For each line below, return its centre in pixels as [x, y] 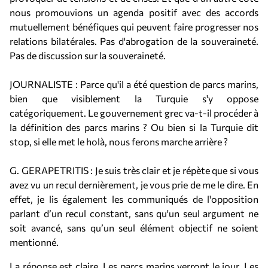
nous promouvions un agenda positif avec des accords [134, 12]
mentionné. [34, 242]
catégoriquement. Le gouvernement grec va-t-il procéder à [134, 113]
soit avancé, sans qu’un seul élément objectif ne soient [134, 228]
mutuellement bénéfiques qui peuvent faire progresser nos [134, 27]
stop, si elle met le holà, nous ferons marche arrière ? [119, 141]
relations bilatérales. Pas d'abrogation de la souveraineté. [134, 41]
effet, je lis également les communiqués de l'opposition [134, 199]
